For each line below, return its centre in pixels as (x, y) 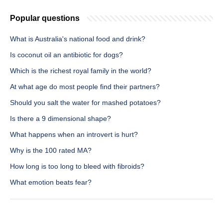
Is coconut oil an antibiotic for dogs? (66, 55)
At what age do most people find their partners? (85, 87)
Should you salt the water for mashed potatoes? (85, 103)
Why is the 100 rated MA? (51, 151)
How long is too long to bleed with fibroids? (77, 167)
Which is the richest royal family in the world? (81, 71)
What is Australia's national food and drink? (78, 39)
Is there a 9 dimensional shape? (60, 119)
